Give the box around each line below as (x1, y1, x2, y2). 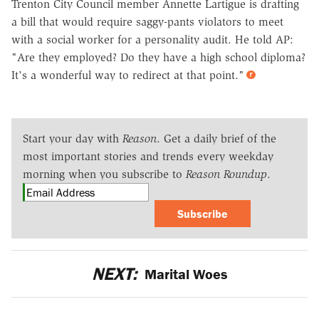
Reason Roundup (186, 167, 267, 182)
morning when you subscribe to (23, 167, 186, 182)
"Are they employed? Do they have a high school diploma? (11, 51, 305, 65)
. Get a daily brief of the (157, 132, 276, 146)
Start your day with (23, 132, 122, 146)
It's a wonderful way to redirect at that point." (11, 68, 244, 83)
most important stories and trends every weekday (23, 150, 273, 164)
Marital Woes (141, 265, 228, 283)
